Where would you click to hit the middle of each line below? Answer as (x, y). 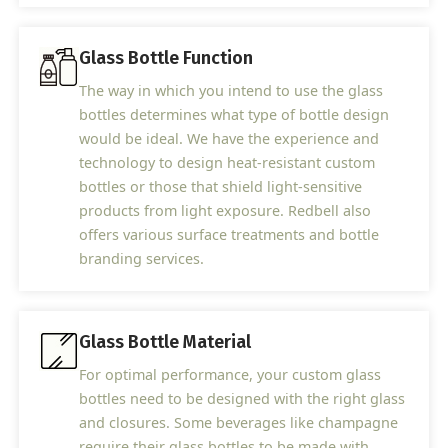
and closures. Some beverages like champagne (239, 423)
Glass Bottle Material (165, 342)
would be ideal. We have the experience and (229, 139)
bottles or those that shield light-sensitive (221, 187)
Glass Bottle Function (166, 58)
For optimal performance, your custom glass (230, 375)
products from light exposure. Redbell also (225, 211)
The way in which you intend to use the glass (231, 91)
